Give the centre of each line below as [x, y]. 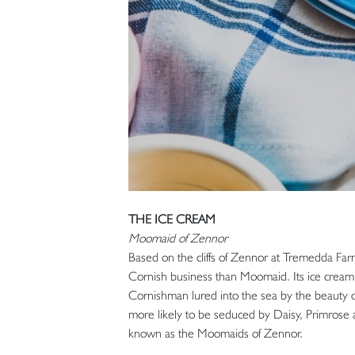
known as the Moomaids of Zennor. [215, 334]
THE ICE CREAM [172, 219]
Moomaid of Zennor [177, 239]
